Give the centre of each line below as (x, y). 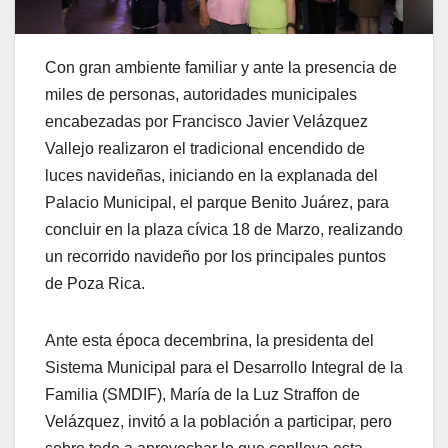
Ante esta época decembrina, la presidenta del (209, 341)
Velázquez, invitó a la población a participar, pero (218, 422)
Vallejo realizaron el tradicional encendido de (205, 149)
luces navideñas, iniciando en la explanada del (211, 176)
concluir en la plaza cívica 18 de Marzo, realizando (224, 230)
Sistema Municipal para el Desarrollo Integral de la (224, 368)
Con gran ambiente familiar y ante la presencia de (221, 68)
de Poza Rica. (95, 284)
